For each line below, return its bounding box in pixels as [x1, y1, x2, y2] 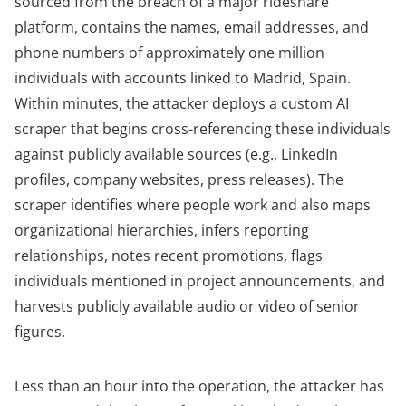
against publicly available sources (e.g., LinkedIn [14, 144, 338, 165]
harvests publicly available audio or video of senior [14, 296, 360, 317]
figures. [14, 322, 65, 343]
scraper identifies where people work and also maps [14, 195, 371, 216]
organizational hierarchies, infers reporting [14, 220, 309, 241]
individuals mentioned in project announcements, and [14, 271, 385, 292]
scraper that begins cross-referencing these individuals [14, 119, 391, 140]
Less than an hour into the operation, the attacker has [14, 376, 384, 397]
